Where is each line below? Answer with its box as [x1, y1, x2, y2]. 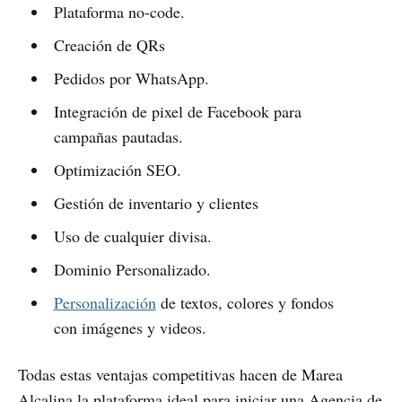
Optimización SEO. [53, 158, 181, 180]
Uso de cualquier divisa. [53, 224, 212, 247]
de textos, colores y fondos [155, 291, 334, 313]
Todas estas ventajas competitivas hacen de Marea [18, 363, 343, 385]
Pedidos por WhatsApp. [53, 66, 209, 89]
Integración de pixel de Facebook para [53, 100, 301, 122]
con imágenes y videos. [53, 316, 206, 338]
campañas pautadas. [53, 125, 183, 147]
